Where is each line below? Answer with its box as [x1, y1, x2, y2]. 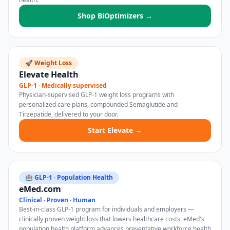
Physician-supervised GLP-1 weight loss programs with [19, 90, 174, 99]
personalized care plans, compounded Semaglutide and [19, 100, 178, 109]
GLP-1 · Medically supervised [19, 81, 107, 90]
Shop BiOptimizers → [78, 11, 152, 21]
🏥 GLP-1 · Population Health [25, 173, 113, 182]
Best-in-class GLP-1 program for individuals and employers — [19, 205, 194, 214]
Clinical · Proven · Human [19, 196, 95, 204]
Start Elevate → [88, 125, 142, 135]
